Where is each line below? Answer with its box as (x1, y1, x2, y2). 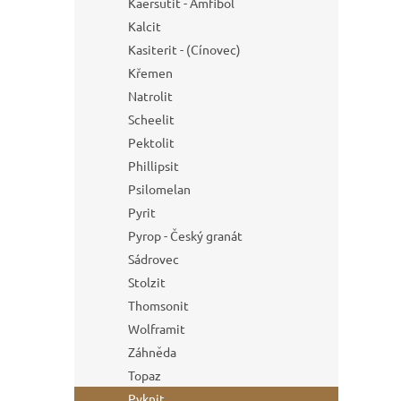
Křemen (128, 64, 173, 81)
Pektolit (128, 134, 175, 150)
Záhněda (128, 344, 176, 360)
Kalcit (128, 18, 161, 34)
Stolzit (128, 274, 166, 290)
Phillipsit (128, 158, 179, 174)
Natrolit (128, 88, 173, 104)
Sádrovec (128, 251, 179, 267)
